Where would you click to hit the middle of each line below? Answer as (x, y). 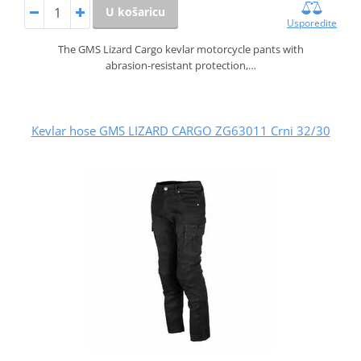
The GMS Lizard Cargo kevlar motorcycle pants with (180, 49)
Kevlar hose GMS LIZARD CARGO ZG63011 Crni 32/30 (180, 130)
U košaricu (135, 11)
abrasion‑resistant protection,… (180, 65)
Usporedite (312, 23)
